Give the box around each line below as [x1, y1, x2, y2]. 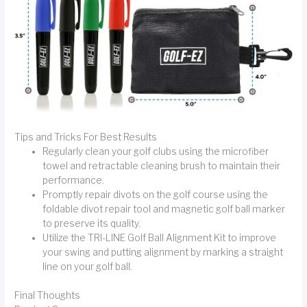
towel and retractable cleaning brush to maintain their [42, 160, 281, 171]
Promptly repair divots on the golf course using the [42, 189, 269, 200]
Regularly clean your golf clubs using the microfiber [42, 146, 269, 157]
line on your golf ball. [42, 261, 133, 272]
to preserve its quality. [42, 218, 141, 229]
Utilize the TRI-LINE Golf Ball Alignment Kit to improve [42, 232, 277, 243]
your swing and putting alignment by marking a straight [42, 247, 284, 258]
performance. [42, 175, 105, 186]
